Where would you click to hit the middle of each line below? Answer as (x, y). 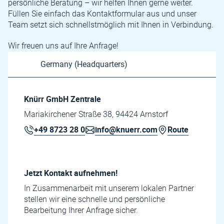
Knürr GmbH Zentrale (62, 99)
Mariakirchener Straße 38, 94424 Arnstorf (96, 114)
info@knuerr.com (126, 129)
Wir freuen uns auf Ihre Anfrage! (63, 46)
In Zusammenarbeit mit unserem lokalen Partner (109, 188)
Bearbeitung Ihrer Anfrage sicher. (81, 210)
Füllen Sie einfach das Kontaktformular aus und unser (102, 14)
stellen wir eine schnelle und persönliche (94, 199)
